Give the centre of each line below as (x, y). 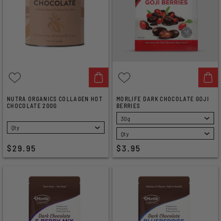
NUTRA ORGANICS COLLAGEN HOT (55, 99)
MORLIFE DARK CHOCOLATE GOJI (163, 99)
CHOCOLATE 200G (32, 106)
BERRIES (129, 106)
